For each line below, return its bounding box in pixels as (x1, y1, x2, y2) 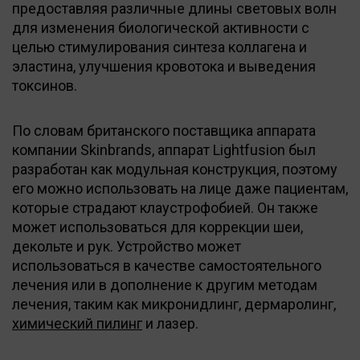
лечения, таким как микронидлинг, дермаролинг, (12, 295, 336, 313)
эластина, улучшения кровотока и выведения (12, 57, 316, 75)
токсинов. (12, 76, 77, 94)
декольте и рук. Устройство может (12, 237, 241, 255)
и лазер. (142, 314, 198, 332)
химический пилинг (12, 314, 142, 332)
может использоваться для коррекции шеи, (12, 218, 303, 235)
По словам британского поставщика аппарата (12, 121, 316, 139)
